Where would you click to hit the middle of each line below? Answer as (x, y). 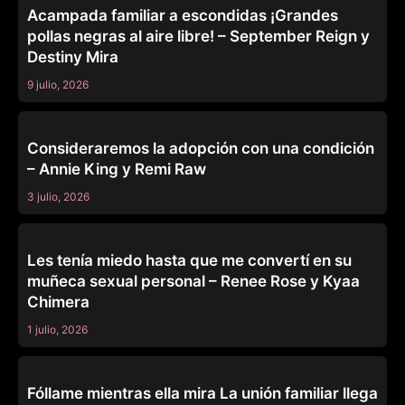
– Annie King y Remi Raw (117, 170)
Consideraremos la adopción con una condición (201, 149)
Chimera (58, 302)
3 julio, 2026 (58, 197)
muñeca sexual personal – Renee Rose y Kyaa (193, 282)
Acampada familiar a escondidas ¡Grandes (183, 16)
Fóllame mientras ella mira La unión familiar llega (202, 394)
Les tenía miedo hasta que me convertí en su (189, 261)
